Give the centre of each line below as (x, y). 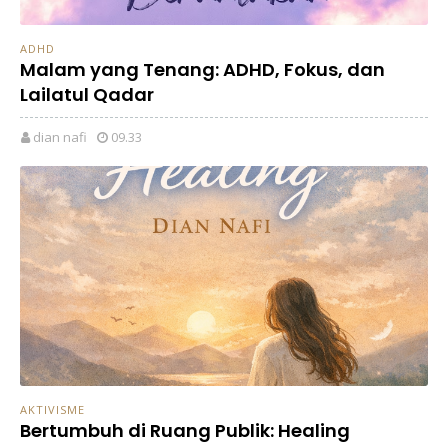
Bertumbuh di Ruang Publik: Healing (185, 431)
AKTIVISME (52, 410)
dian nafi (60, 137)
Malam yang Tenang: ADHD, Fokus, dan (202, 69)
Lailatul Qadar (87, 94)
